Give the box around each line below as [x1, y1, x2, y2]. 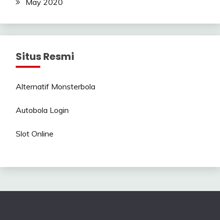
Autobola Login [16, 105, 69, 115]
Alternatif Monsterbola [16, 82, 95, 92]
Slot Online [16, 129, 54, 139]
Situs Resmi [16, 50, 74, 64]
